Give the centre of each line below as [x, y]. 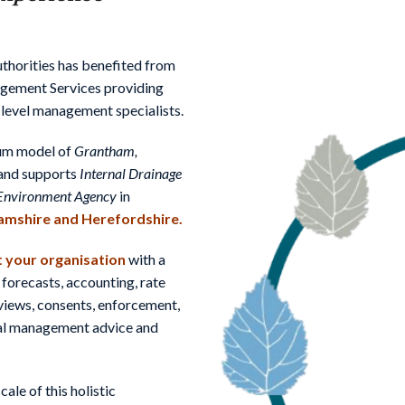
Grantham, [106, 150]
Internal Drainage [131, 173]
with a [146, 259]
